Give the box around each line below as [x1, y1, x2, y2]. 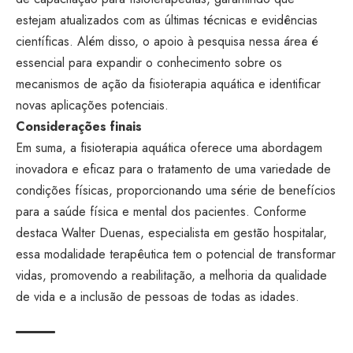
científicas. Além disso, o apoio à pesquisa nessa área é [16, 32, 318, 50]
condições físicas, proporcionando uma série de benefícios [16, 181, 336, 199]
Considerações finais [16, 117, 142, 136]
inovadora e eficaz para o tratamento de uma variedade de [16, 160, 331, 178]
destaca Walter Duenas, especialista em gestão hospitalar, [16, 224, 327, 242]
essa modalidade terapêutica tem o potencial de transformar [16, 245, 336, 263]
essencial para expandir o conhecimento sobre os [16, 54, 282, 72]
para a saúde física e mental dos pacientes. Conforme [16, 203, 307, 221]
